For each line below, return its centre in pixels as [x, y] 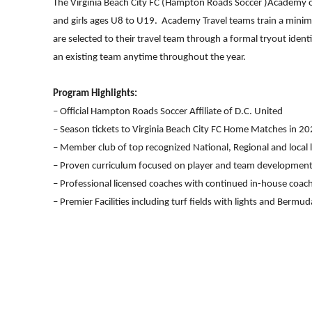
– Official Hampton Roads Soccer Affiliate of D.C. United [168, 112]
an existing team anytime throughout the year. [150, 58]
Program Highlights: [95, 94]
